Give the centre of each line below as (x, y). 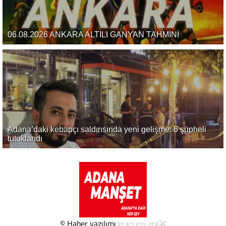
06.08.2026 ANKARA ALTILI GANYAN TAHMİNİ (93, 34)
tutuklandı (25, 138)
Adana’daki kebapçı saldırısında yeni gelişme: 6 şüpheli (107, 129)
